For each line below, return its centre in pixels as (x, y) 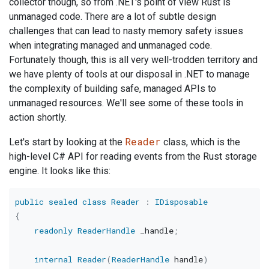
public (29, 201)
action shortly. (38, 118)
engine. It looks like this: (60, 171)
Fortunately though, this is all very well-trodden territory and (133, 60)
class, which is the (201, 142)
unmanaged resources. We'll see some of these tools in (126, 103)
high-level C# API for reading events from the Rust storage (133, 157)
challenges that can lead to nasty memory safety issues (126, 31)
